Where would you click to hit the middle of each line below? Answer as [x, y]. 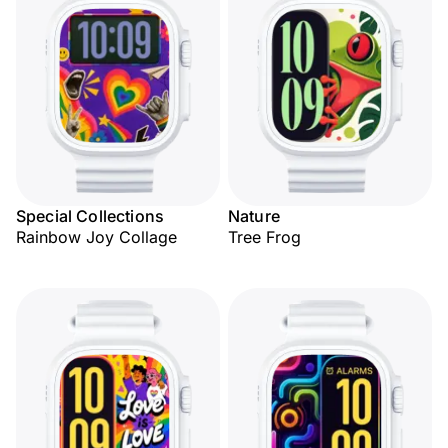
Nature [254, 216]
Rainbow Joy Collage [96, 237]
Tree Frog [264, 237]
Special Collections [90, 216]
